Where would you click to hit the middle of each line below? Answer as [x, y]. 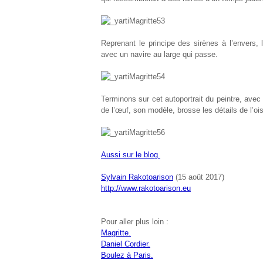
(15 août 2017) [199, 177]
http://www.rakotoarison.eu [146, 188]
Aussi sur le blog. [131, 155]
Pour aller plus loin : [135, 222]
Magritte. [116, 233]
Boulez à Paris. [127, 255]
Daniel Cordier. [126, 244]
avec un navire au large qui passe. [159, 54]
